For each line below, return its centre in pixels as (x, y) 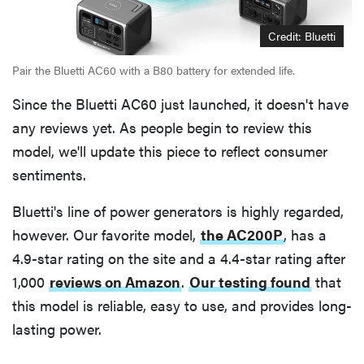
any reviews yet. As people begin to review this (162, 127)
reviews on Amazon (115, 281)
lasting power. (57, 328)
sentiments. (49, 174)
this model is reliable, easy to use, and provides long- (182, 305)
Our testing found (250, 281)
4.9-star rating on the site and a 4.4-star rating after (179, 258)
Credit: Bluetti (302, 35)
